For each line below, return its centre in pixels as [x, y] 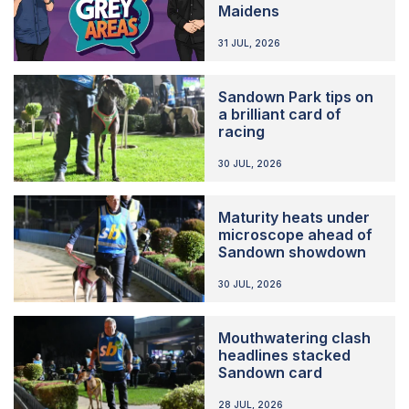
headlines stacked [284, 355]
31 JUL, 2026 [249, 42]
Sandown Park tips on [295, 96]
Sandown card [270, 372]
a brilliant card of [279, 114]
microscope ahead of [295, 234]
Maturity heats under [294, 217]
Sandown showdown [292, 252]
